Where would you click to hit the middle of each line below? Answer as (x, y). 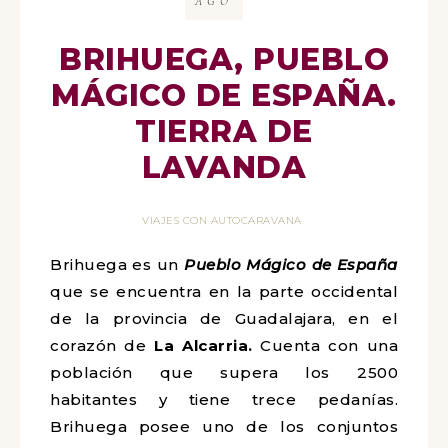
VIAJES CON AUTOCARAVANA (222, 220)
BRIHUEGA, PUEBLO (224, 59)
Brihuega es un (117, 264)
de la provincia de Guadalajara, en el (224, 318)
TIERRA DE (224, 131)
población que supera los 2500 (224, 372)
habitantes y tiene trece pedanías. (224, 399)
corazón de (102, 345)
